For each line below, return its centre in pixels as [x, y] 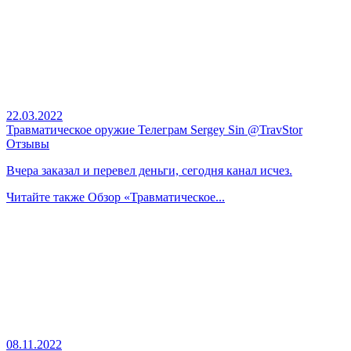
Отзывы [28, 144]
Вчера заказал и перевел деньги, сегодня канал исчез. [149, 171]
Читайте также [47, 197]
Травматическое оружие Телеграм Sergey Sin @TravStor [154, 130]
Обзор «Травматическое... [156, 197]
